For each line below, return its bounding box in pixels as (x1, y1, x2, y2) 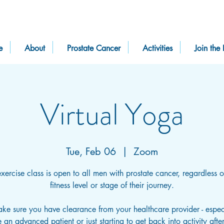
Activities (142, 43, 172, 53)
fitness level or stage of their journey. (50, 180, 174, 190)
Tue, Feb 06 (66, 145, 116, 158)
